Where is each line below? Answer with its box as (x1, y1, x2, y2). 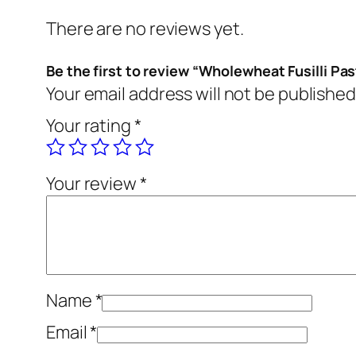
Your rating (46, 114, 134, 138)
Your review (46, 172, 140, 196)
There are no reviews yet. (46, 17, 244, 41)
